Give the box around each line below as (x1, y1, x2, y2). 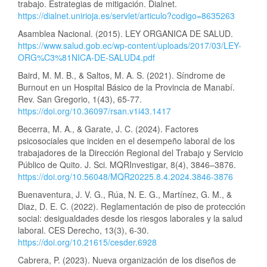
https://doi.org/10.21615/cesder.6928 (18, 236, 157, 249)
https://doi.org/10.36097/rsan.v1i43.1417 (18, 105, 171, 117)
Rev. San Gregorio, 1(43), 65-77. (18, 93, 142, 105)
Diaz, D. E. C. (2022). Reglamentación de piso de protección (18, 200, 246, 213)
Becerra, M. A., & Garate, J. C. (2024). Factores (18, 123, 198, 135)
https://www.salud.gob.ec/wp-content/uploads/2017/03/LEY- (18, 39, 241, 52)
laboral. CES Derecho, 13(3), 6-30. (18, 224, 149, 237)
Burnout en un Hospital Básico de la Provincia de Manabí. (18, 81, 235, 94)
